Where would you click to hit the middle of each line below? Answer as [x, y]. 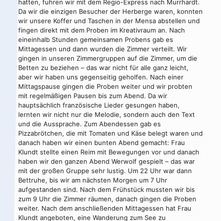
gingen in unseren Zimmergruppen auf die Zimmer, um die [108, 58]
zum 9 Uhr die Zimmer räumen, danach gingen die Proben [107, 199]
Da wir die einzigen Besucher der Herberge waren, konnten [110, 11]
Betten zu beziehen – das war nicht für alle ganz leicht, [103, 68]
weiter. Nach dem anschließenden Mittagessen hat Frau [105, 208]
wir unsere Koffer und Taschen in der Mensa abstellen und [109, 21]
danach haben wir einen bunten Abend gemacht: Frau [101, 143]
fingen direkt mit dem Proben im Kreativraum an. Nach [101, 30]
